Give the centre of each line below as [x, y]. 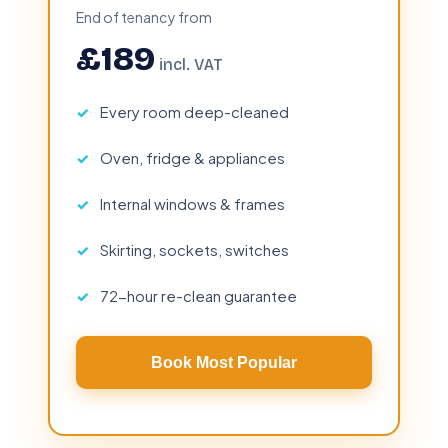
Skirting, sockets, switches [194, 249]
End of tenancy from [144, 16]
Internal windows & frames [192, 203]
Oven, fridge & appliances [192, 157]
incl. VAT [189, 64]
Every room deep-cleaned [194, 111]
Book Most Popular [224, 362]
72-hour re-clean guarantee [198, 295]
